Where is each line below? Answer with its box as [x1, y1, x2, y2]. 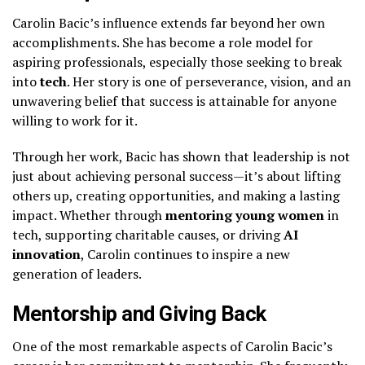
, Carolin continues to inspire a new [81, 244, 290, 263]
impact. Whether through [12, 205, 165, 224]
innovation [12, 244, 81, 263]
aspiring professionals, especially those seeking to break [12, 52, 342, 71]
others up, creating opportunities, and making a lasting [12, 186, 340, 204]
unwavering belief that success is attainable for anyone [12, 91, 336, 110]
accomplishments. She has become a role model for [12, 33, 313, 51]
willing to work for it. [12, 111, 138, 130]
